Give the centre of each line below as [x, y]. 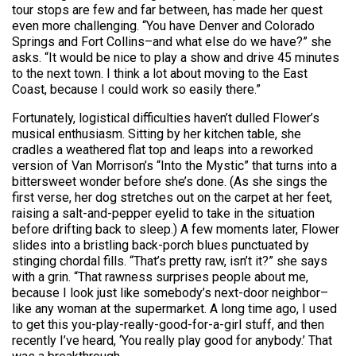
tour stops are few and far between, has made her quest [167, 10]
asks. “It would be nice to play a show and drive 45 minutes [176, 58]
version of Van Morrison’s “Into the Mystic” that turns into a [174, 166]
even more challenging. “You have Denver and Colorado [163, 26]
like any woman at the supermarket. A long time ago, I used [174, 309]
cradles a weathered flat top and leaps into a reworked [163, 150]
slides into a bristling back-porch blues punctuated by [161, 245]
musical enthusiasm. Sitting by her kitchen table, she [157, 134]
